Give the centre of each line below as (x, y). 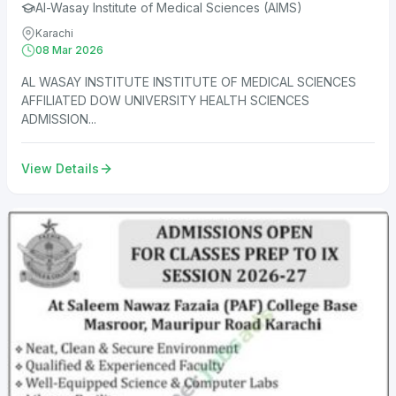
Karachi (54, 34)
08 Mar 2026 (69, 50)
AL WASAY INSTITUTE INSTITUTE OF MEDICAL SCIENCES (189, 82)
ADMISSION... (59, 119)
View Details (60, 169)
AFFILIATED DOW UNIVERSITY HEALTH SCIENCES (165, 101)
